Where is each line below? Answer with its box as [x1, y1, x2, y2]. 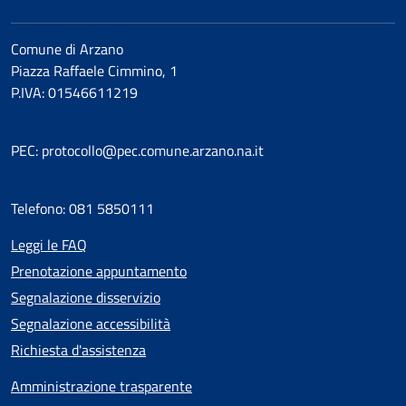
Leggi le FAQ [11, 233, 87, 256]
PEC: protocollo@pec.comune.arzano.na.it [11, 139, 264, 161]
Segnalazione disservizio [11, 285, 160, 308]
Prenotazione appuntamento [11, 259, 187, 282]
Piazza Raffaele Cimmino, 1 [11, 59, 178, 82]
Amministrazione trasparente [11, 374, 192, 397]
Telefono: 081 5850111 [11, 197, 154, 219]
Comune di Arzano [11, 37, 123, 60]
